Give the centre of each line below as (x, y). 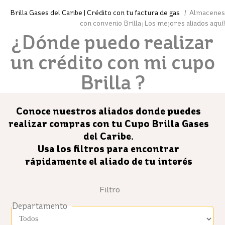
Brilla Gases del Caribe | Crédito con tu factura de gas (96, 13)
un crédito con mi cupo (113, 63)
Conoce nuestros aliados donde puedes (108, 111)
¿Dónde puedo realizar (113, 43)
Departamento (40, 206)
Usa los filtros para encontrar (108, 149)
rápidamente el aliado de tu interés (108, 161)
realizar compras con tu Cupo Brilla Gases (108, 124)
